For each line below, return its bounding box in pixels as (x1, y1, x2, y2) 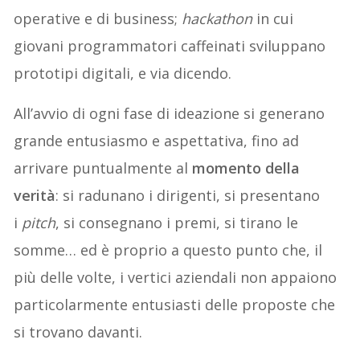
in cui (256, 8, 294, 28)
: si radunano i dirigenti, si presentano (55, 185, 321, 205)
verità (14, 185, 56, 205)
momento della (192, 157, 301, 178)
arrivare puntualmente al (14, 157, 193, 178)
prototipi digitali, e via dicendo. (14, 63, 232, 83)
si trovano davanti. (14, 321, 143, 342)
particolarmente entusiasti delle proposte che (14, 294, 336, 314)
